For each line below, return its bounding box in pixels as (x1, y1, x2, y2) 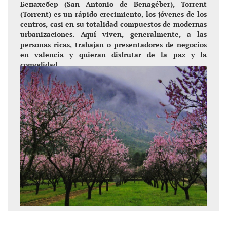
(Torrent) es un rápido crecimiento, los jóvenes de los (20, 9, 207, 19)
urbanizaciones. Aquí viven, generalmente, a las (20, 29, 207, 39)
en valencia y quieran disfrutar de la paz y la (20, 49, 207, 59)
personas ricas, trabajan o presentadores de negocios (20, 39, 207, 49)
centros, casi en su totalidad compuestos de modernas (20, 19, 207, 29)
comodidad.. (20, 59, 61, 69)
